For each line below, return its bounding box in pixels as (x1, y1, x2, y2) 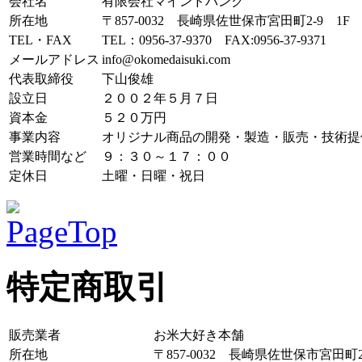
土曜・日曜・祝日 (102, 169, 205, 183)
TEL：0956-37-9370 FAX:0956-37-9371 (102, 33, 326, 48)
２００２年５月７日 (102, 91, 218, 106)
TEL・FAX (9, 33, 72, 48)
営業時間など (9, 149, 86, 164)
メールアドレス (9, 53, 99, 67)
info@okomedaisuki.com (102, 53, 230, 67)
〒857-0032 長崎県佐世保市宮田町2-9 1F (102, 14, 350, 28)
